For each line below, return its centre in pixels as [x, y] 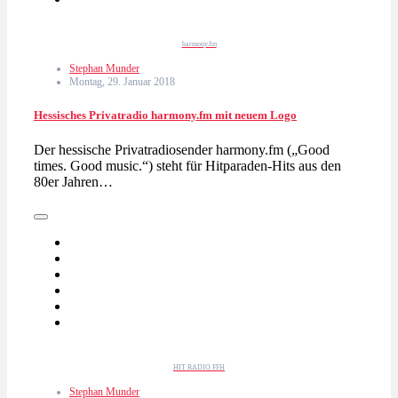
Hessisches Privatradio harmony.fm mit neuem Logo [165, 115]
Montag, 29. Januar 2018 [122, 82]
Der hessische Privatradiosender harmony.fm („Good [182, 150]
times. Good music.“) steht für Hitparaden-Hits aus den [187, 166]
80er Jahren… [73, 182]
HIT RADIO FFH [199, 368]
